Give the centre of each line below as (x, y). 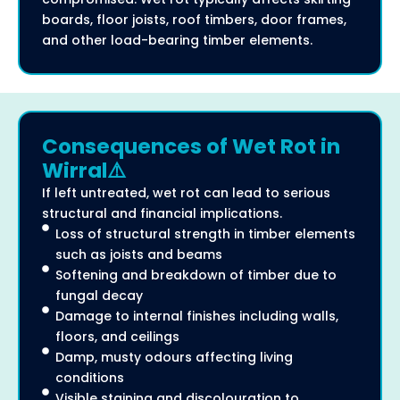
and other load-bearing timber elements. (177, 40)
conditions (90, 377)
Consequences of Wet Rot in (191, 146)
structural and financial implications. (162, 213)
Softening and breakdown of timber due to (196, 275)
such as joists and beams (139, 254)
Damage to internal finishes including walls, (197, 316)
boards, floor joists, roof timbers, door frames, (194, 19)
